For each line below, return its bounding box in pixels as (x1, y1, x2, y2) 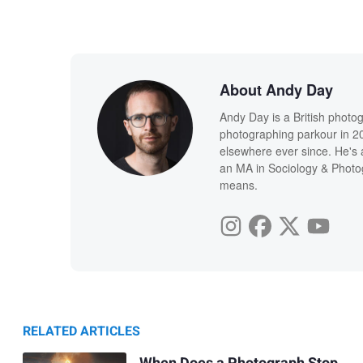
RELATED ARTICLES (23, 321, 140, 341)
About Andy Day (219, 79, 333, 100)
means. (219, 176, 258, 193)
